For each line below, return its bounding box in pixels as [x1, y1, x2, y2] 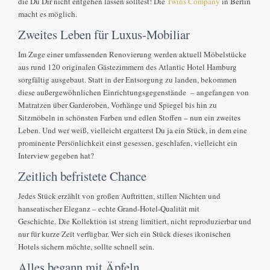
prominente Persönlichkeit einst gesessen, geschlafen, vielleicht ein [18, 137, 238, 149]
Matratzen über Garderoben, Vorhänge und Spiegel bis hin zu [18, 99, 218, 111]
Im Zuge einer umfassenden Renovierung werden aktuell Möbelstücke [18, 49, 247, 60]
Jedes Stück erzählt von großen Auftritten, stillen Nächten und [18, 190, 221, 202]
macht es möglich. [18, 8, 78, 19]
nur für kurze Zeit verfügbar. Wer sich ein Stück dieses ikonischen [18, 228, 231, 240]
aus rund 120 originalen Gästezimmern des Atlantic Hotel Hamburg [18, 61, 237, 73]
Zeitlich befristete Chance [18, 168, 147, 185]
